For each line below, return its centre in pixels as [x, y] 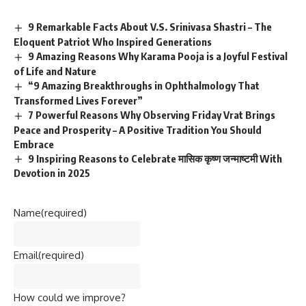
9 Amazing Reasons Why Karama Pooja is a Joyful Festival [158, 56]
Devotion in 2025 [52, 173]
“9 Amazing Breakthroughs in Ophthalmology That [144, 85]
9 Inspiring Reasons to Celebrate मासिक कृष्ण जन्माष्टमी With [155, 158]
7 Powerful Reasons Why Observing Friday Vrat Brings [152, 114]
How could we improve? [70, 298]
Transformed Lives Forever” [78, 100]
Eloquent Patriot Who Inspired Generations [113, 41]
